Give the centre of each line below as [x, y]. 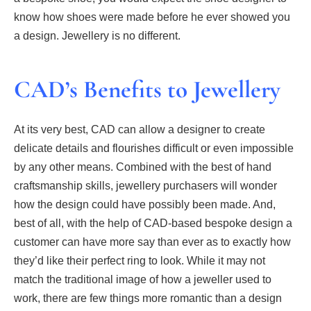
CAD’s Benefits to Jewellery [147, 89]
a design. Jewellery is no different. [97, 35]
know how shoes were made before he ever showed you [152, 17]
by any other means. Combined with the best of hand [143, 167]
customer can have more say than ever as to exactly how [152, 242]
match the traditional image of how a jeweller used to [143, 280]
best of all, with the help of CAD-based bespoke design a [153, 224]
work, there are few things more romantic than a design [148, 299]
